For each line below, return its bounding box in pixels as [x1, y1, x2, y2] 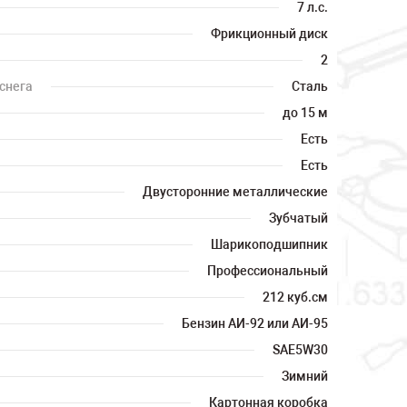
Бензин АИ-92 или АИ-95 [182, 316, 328, 331]
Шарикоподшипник [211, 237, 328, 252]
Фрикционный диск [211, 26, 328, 41]
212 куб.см [263, 290, 328, 304]
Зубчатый [269, 211, 328, 225]
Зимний [282, 369, 328, 383]
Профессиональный [207, 263, 328, 278]
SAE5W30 [273, 342, 328, 357]
